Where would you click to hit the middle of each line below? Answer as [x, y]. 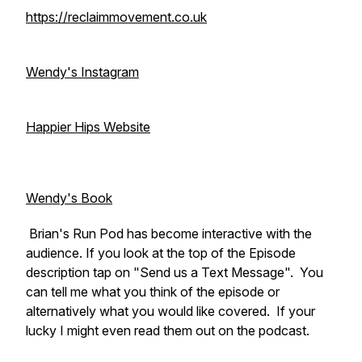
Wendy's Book [69, 198]
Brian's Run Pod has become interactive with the [169, 234]
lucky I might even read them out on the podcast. [168, 330]
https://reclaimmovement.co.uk [116, 17]
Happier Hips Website [88, 127]
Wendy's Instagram [82, 72]
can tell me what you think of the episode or [153, 292]
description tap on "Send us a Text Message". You [175, 272]
